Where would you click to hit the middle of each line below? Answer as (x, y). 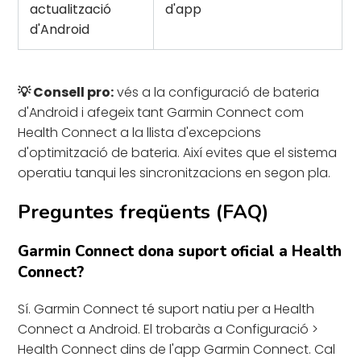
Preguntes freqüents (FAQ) (143, 212)
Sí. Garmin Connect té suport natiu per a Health (166, 309)
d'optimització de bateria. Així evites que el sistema (178, 152)
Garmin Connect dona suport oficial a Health (180, 251)
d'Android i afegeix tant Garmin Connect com (161, 112)
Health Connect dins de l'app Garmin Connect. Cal (177, 349)
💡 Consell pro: (66, 92)
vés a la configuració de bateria (217, 92)
